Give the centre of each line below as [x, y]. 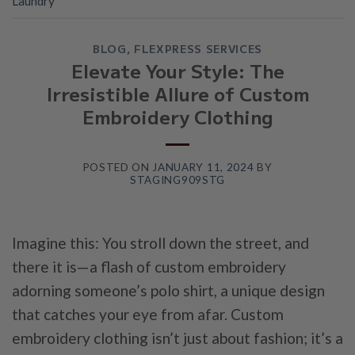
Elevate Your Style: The [177, 70]
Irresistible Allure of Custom [177, 93]
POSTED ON [118, 167]
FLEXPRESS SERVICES [198, 48]
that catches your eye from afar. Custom [148, 315]
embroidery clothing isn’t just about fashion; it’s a [177, 338]
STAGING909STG [177, 179]
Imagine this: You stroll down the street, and [160, 243]
